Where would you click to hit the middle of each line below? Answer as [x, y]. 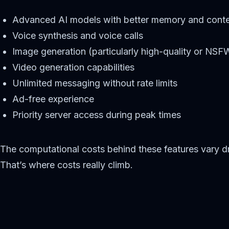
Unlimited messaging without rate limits [95, 83]
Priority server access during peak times [97, 114]
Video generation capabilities [73, 67]
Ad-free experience [53, 99]
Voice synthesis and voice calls [78, 35]
